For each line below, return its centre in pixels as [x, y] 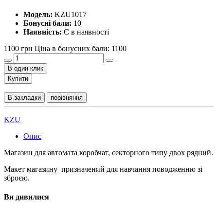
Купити [18, 78]
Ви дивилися [27, 197]
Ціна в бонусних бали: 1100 [81, 48]
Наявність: [43, 32]
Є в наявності [85, 32]
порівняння [67, 97]
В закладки [24, 97]
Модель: [38, 14]
